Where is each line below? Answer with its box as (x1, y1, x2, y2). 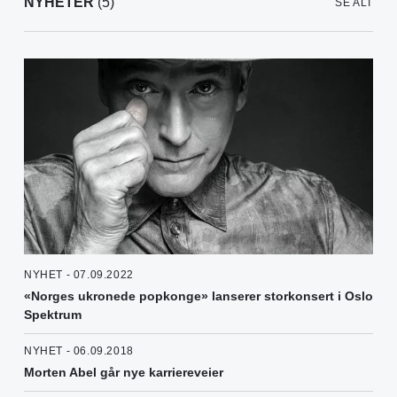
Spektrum (24, 307, 82, 323)
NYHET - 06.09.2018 (24, 345, 134, 358)
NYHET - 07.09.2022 (24, 269, 134, 282)
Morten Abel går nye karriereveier (24, 365, 223, 380)
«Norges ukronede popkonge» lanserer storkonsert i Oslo (24, 289, 373, 304)
